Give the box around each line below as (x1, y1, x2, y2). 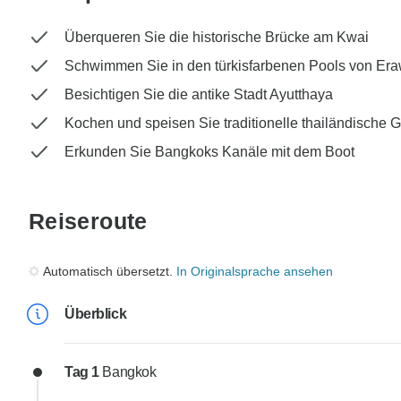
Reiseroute (29, 209, 148, 235)
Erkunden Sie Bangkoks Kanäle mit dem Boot (64, 144, 354, 160)
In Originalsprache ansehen (176, 264, 333, 279)
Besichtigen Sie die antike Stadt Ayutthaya (64, 87, 333, 103)
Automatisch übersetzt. (43, 264, 176, 279)
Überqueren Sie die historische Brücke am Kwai (64, 30, 369, 46)
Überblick (64, 306, 127, 322)
